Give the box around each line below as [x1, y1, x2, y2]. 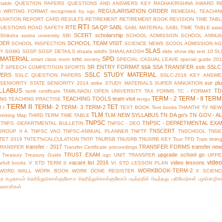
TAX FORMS [144, 88, 175, 94]
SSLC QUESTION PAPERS [14, 72, 82, 78]
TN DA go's [160, 112, 188, 118]
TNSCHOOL [177, 128, 206, 134]
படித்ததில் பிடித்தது [129, 176, 169, 182]
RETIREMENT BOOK [119, 16, 168, 22]
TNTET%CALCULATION [24, 136, 79, 142]
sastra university [21, 33, 59, 39]
